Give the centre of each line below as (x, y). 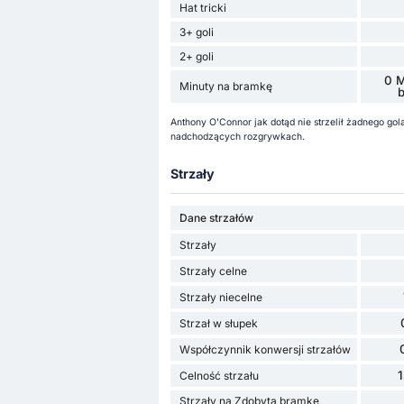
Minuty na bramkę (225, 87)
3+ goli (196, 32)
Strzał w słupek (218, 323)
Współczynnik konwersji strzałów (265, 349)
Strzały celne (213, 271)
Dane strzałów (216, 217)
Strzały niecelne (220, 297)
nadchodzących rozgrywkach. (237, 137)
